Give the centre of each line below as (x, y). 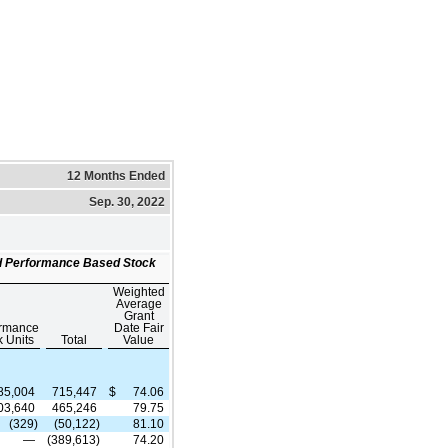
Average (138, 303)
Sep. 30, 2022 (127, 201)
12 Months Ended (116, 175)
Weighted (138, 291)
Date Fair (138, 327)
